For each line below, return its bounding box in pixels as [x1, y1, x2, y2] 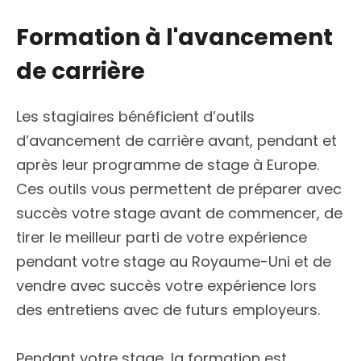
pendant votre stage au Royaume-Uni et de [16, 251, 331, 272]
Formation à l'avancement [16, 22, 333, 54]
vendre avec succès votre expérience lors [16, 276, 317, 297]
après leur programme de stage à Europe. [16, 155, 319, 176]
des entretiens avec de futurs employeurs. [16, 300, 320, 321]
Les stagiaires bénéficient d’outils [16, 106, 255, 127]
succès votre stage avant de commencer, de [16, 203, 342, 224]
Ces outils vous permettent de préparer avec [16, 179, 342, 200]
